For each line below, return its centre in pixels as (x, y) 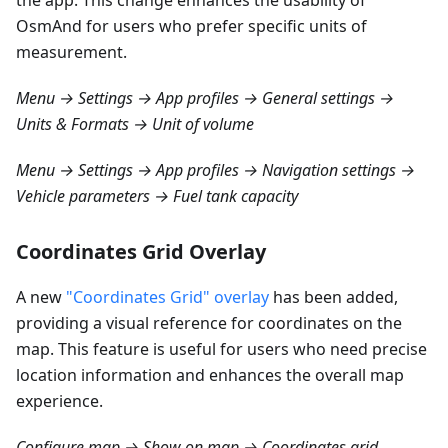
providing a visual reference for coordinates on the (209, 323)
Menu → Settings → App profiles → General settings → (205, 98)
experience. (59, 401)
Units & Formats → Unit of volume (135, 124)
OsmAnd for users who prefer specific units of (191, 26)
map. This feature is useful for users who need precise (221, 349)
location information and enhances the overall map (210, 375)
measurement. (71, 52)
